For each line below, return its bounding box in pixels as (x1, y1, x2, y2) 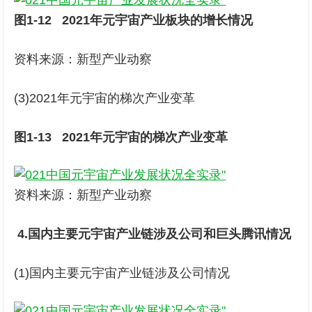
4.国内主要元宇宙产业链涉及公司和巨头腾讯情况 (14, 227, 292, 241)
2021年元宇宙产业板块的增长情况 (62, 13, 253, 27)
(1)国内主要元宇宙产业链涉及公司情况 (14, 266, 231, 280)
